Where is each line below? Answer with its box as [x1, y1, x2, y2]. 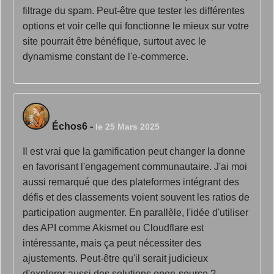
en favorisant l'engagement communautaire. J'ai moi [23, 161, 247, 172]
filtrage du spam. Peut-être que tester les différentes [23, 6, 245, 16]
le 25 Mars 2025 [95, 122, 160, 131]
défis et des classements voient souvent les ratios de [23, 192, 250, 202]
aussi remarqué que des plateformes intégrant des [23, 177, 239, 187]
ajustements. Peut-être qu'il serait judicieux [23, 253, 208, 264]
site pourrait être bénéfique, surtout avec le [23, 36, 206, 46]
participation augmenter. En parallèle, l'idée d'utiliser [23, 207, 248, 218]
